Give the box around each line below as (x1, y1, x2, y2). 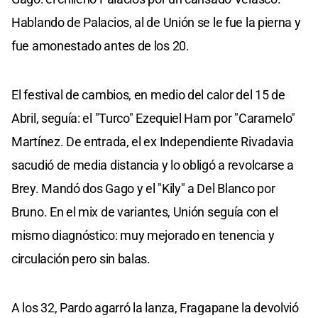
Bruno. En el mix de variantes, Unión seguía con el (11, 204, 279, 220)
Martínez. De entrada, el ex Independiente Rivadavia (11, 134, 294, 150)
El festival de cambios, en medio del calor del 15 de (11, 87, 285, 103)
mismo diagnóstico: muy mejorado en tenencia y (11, 228, 275, 243)
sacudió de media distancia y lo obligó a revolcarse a (11, 158, 295, 173)
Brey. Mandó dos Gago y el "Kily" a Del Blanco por (11, 181, 275, 197)
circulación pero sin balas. (11, 251, 150, 267)
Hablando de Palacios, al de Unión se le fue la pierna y (11, 15, 301, 31)
